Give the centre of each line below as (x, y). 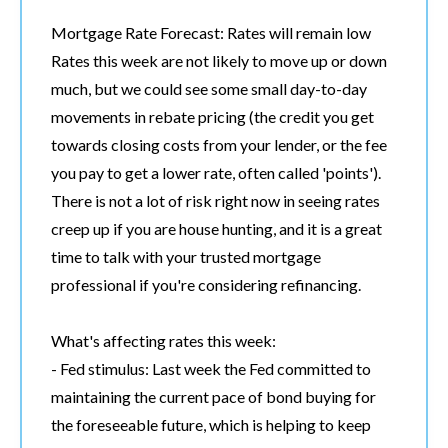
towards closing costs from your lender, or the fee (219, 144)
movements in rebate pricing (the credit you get (212, 116)
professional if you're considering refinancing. (206, 284)
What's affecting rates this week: (163, 340)
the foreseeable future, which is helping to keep (211, 424)
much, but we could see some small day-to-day (209, 88)
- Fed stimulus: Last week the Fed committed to (211, 368)
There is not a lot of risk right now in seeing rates (215, 200)
